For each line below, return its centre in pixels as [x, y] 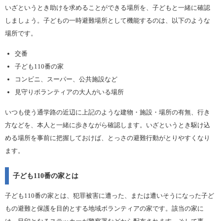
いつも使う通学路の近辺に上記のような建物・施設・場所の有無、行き [108, 112]
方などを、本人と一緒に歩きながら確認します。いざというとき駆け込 [108, 125]
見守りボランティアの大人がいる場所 [69, 92]
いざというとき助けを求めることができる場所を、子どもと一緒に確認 [108, 8]
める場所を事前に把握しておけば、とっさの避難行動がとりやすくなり [108, 138]
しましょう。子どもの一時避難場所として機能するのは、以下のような [108, 21]
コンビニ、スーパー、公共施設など [66, 79]
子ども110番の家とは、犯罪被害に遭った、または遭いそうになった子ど [110, 196]
